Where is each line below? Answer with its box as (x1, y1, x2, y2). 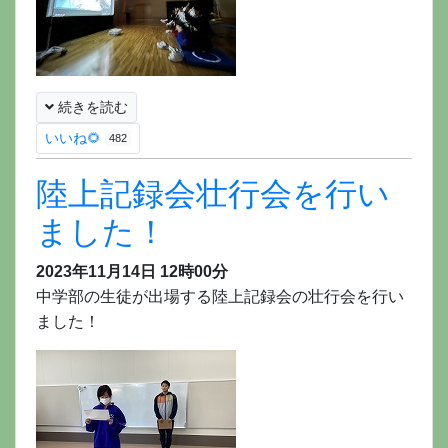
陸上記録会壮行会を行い (36, 175, 390, 212)
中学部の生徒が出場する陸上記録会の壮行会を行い (36, 287, 404, 305)
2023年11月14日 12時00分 (36, 262, 228, 280)
